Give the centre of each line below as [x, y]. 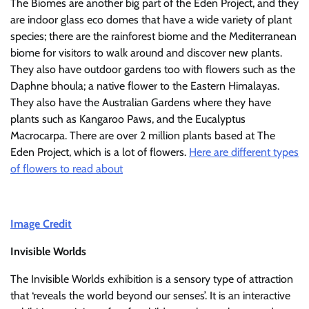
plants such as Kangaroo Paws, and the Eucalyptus [128, 119]
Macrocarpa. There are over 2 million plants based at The [143, 136]
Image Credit [41, 224]
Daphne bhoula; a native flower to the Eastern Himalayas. [145, 86]
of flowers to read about [67, 169]
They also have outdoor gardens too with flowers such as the [153, 69]
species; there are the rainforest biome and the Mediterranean [153, 36]
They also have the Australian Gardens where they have [141, 102]
